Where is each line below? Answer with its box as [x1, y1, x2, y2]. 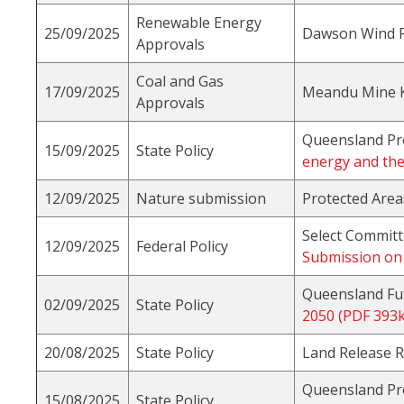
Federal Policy [136, 236, 228, 257]
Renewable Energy [136, 13, 262, 33]
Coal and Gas [136, 71, 224, 92]
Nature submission [136, 188, 266, 209]
